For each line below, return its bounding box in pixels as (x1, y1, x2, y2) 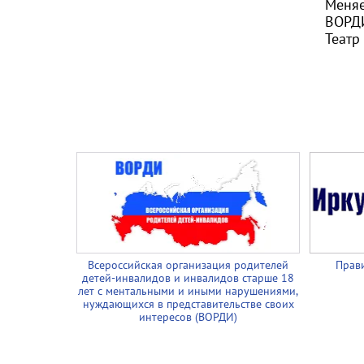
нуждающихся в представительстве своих (82, 297, 294, 311)
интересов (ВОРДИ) (139, 310, 237, 324)
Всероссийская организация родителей (88, 258, 288, 272)
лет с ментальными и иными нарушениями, (78, 284, 298, 298)
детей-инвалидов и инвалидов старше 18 (82, 271, 294, 285)
